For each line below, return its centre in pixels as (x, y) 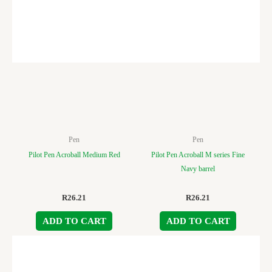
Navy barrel (198, 168)
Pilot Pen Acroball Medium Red (74, 155)
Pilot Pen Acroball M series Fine (198, 155)
